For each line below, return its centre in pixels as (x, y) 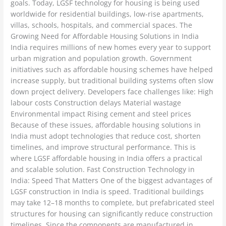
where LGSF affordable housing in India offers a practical (107, 158)
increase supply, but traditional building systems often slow (112, 81)
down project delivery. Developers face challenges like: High (112, 92)
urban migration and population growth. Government (101, 59)
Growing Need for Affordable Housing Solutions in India (105, 36)
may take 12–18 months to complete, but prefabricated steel (113, 203)
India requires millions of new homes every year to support (111, 47)
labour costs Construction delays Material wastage (96, 103)
